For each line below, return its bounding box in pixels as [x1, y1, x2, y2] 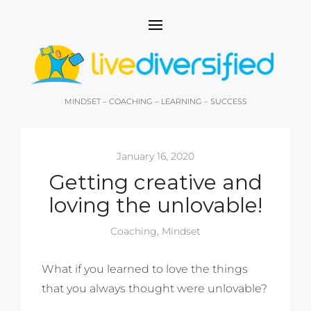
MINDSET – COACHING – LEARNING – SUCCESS [64, 96, 247, 107]
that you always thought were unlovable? [42, 282, 267, 296]
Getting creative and [49, 169, 262, 196]
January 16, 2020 [117, 150, 194, 163]
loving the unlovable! [49, 192, 262, 219]
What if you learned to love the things [42, 262, 248, 276]
